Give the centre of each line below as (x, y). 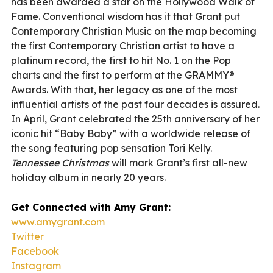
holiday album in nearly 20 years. (88, 177)
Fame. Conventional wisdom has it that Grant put (126, 16)
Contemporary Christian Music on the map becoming (134, 31)
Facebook (35, 251)
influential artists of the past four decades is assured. (135, 104)
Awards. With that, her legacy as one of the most (124, 89)
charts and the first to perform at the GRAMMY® (123, 75)
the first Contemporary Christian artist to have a (123, 45)
